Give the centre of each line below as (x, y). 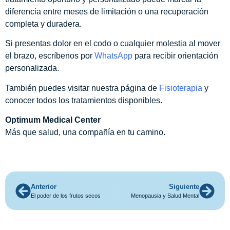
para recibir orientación (175, 56)
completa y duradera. (43, 24)
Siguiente (184, 187)
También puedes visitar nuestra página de (82, 88)
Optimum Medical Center (53, 120)
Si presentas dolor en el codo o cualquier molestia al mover (113, 44)
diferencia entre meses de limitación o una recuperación (107, 11)
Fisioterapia (181, 88)
